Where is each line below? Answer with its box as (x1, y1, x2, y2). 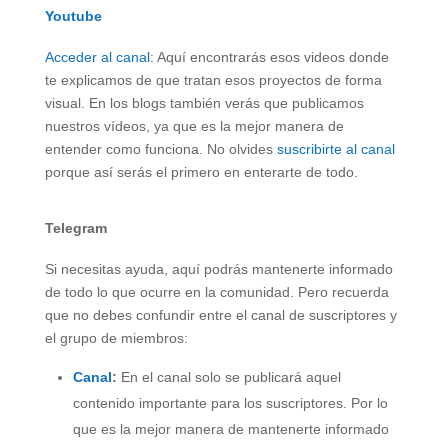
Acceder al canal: (44, 49, 157, 66)
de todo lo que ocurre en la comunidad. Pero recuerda (44, 284, 389, 301)
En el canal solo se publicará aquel (116, 369, 341, 386)
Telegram (44, 219, 107, 236)
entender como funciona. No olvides (44, 141, 277, 158)
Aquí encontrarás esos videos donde (156, 49, 389, 66)
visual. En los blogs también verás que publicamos (44, 95, 364, 112)
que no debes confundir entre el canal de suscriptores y (44, 307, 397, 324)
